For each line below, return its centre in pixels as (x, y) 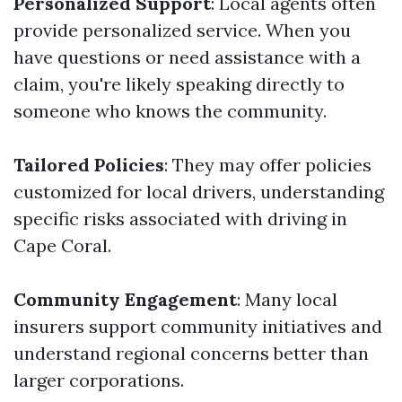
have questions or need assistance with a (187, 57)
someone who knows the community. (170, 111)
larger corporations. (99, 380)
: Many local (287, 299)
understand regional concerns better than (191, 353)
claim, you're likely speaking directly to (179, 84)
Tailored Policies (89, 165)
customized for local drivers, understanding (199, 192)
